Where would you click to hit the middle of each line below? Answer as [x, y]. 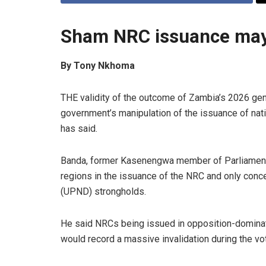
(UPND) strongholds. [103, 192]
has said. [79, 129]
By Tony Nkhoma [98, 66]
